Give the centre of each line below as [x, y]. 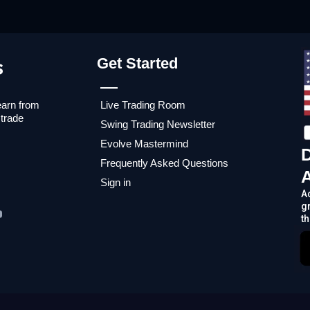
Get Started [138, 63]
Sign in [116, 182]
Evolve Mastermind [145, 144]
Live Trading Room [143, 105]
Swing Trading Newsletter [158, 124]
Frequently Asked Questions [165, 163]
